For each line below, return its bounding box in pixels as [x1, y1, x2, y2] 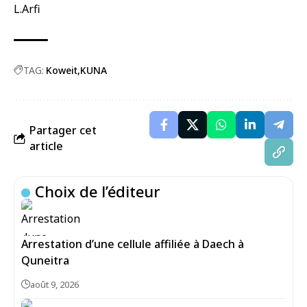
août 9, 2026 [30, 278, 79, 291]
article [29, 138, 63, 153]
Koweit [46, 64, 77, 77]
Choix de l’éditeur [35, 181, 161, 201]
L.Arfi [14, 1, 40, 16]
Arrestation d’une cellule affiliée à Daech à [21, 236, 244, 251]
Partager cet [29, 123, 97, 138]
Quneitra [21, 253, 69, 268]
